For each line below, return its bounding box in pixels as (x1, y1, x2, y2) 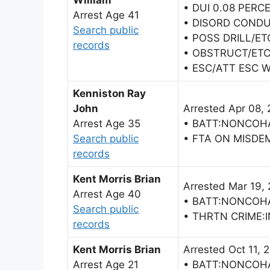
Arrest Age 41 (73, 9, 139, 22)
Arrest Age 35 (73, 118, 140, 130)
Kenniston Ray (73, 87, 146, 100)
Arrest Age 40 (73, 188, 141, 201)
